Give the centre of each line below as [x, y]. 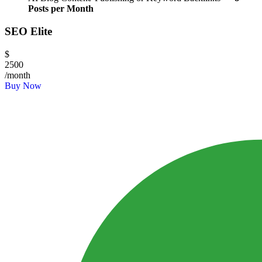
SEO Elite [28, 32]
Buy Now [23, 85]
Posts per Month [61, 9]
